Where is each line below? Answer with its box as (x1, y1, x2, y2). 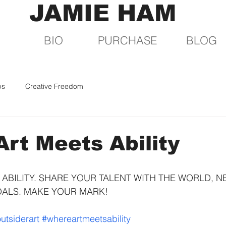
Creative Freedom (25, 81, 83, 91)
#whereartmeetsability (42, 213, 131, 224)
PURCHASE (98, 33, 157, 47)
